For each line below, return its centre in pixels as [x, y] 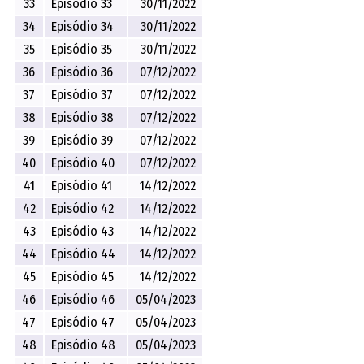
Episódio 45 [83, 276]
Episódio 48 [84, 344]
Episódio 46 [83, 299]
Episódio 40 [83, 162]
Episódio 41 [82, 185]
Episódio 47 [83, 322]
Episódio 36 [82, 71]
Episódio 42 [83, 208]
